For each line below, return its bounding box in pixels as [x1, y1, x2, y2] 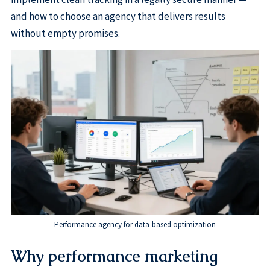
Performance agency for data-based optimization [54, 219, 216, 230]
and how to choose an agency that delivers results [10, 10, 225, 24]
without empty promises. [10, 27, 120, 40]
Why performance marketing [10, 246, 218, 267]
